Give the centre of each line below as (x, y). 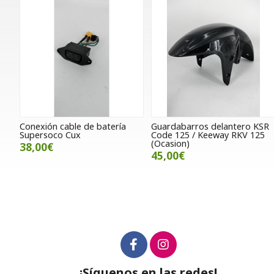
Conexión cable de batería (73, 127)
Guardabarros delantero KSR (210, 127)
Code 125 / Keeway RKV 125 (208, 135)
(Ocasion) (171, 144)
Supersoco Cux (50, 135)
